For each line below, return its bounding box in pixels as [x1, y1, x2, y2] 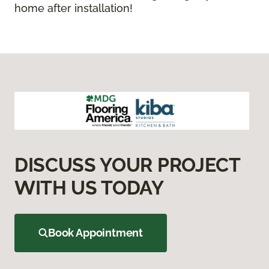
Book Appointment [48, 226, 144, 239]
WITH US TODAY [14, 176, 164, 199]
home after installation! [14, 1, 136, 14]
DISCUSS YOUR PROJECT [14, 153, 240, 176]
